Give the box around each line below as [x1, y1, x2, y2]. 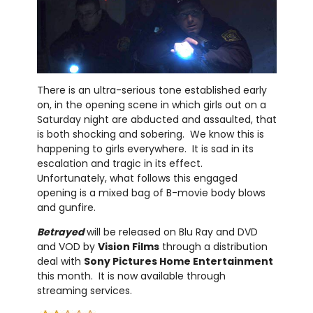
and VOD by [36, 239, 98, 254]
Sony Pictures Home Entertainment [83, 254, 273, 268]
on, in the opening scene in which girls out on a [36, 97, 266, 112]
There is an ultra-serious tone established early [36, 82, 267, 97]
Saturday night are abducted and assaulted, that [36, 112, 277, 126]
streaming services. [36, 283, 132, 298]
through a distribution [159, 239, 268, 254]
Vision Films [97, 239, 159, 254]
